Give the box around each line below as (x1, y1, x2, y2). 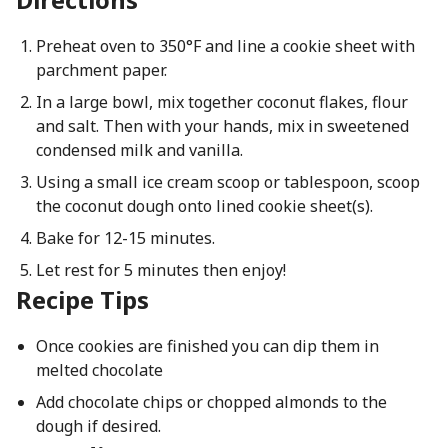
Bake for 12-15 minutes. (35, 227, 215, 249)
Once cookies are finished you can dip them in (35, 335, 379, 357)
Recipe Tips (16, 283, 149, 316)
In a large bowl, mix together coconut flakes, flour (35, 91, 408, 113)
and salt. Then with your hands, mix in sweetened (35, 115, 409, 137)
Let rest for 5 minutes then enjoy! (35, 259, 286, 281)
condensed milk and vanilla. (35, 139, 243, 161)
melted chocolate (35, 359, 163, 381)
